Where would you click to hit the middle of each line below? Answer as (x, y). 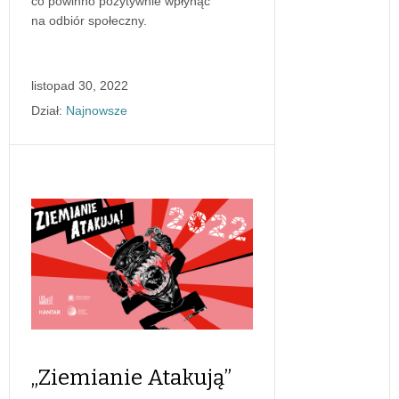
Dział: (47, 110)
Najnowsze (97, 110)
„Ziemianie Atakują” (131, 377)
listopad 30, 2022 (80, 85)
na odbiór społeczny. (89, 20)
